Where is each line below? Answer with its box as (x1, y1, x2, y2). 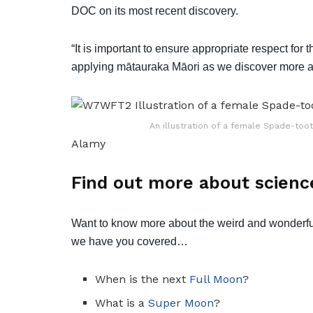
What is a (95, 296, 149, 310)
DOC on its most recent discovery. (71, 4, 238, 17)
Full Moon (189, 272, 243, 286)
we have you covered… (71, 235, 188, 247)
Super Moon (148, 296, 214, 310)
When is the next (95, 272, 190, 286)
